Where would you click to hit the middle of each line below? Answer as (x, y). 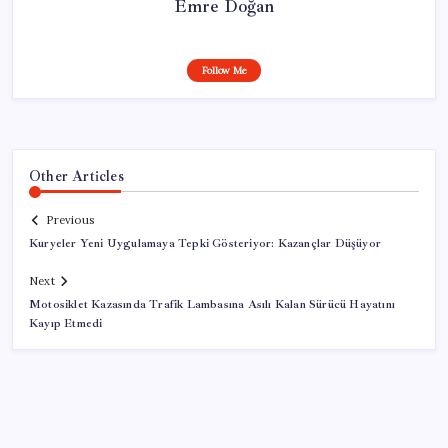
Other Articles (76, 175)
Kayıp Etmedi (66, 324)
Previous (70, 220)
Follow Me (224, 70)
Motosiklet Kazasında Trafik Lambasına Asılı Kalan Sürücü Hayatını (212, 305)
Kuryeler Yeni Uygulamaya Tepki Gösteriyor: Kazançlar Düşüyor (205, 244)
